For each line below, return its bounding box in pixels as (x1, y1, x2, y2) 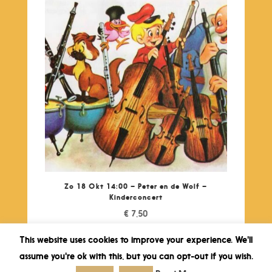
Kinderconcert (109, 192, 163, 202)
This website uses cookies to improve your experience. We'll (19, 234, 253, 246)
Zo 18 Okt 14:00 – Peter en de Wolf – (64, 182, 208, 191)
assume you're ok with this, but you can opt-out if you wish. (19, 250, 253, 262)
